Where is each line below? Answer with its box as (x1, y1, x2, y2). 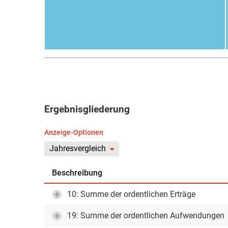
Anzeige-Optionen (44, 128, 103, 136)
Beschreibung (52, 168, 102, 178)
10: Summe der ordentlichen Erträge (67, 189, 195, 199)
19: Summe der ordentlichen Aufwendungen (67, 211, 224, 220)
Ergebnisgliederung (44, 104, 130, 115)
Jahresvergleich (49, 144, 106, 153)
